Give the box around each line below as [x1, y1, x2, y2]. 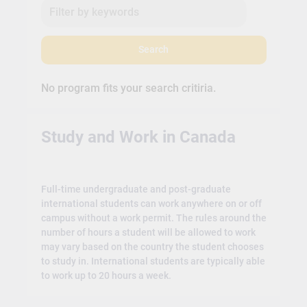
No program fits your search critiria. [40, 81, 216, 95]
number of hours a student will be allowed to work [40, 226, 256, 238]
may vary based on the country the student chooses [40, 241, 264, 252]
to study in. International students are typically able [40, 255, 265, 267]
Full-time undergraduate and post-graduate [40, 183, 231, 195]
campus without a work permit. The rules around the [40, 212, 267, 223]
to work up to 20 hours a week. [40, 269, 171, 281]
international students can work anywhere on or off [40, 197, 262, 209]
